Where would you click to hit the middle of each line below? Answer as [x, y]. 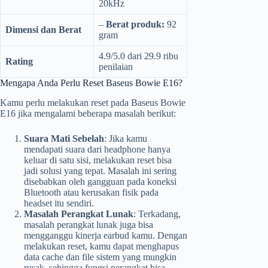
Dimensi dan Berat [43, 29]
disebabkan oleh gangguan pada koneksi [100, 181]
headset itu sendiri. [59, 203]
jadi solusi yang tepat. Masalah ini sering [100, 170]
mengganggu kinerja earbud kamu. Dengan [106, 235]
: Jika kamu [126, 138]
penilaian [116, 66]
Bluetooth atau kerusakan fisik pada [91, 192]
